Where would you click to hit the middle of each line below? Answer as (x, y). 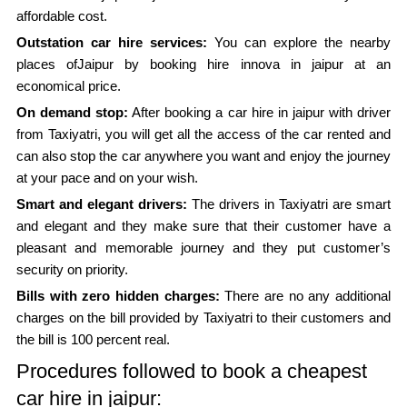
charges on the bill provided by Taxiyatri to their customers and (203, 317)
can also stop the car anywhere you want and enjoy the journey (203, 155)
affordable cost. (61, 15)
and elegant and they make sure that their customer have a (203, 225)
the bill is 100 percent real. (93, 339)
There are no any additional (305, 295)
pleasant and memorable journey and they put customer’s (203, 247)
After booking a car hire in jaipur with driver (260, 112)
